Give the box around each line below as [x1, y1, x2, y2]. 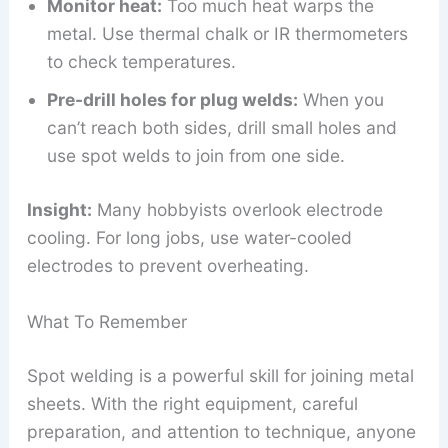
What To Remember [26, 310, 187, 332]
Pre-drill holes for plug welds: [46, 89, 298, 111]
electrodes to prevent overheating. [26, 255, 309, 277]
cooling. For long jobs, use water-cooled [26, 227, 352, 249]
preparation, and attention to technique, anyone [26, 420, 416, 442]
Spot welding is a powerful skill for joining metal [26, 364, 414, 386]
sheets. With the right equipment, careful [26, 392, 358, 414]
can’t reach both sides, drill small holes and [46, 117, 397, 139]
